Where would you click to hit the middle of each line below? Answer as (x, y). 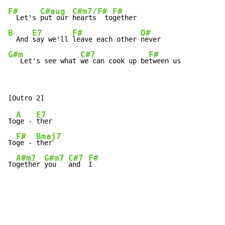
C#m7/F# (90, 11)
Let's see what (44, 61)
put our (56, 18)
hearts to (92, 18)
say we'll (52, 39)
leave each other (106, 39)
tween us (165, 61)
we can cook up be (115, 61)
